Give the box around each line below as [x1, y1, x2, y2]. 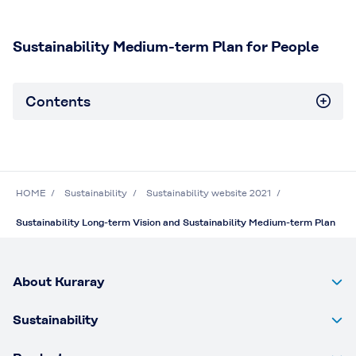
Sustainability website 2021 [146, 188, 271, 199]
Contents [25, 93, 91, 110]
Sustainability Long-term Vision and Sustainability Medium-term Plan [16, 217, 335, 228]
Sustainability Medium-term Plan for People [13, 38, 319, 55]
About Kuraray [13, 274, 104, 289]
